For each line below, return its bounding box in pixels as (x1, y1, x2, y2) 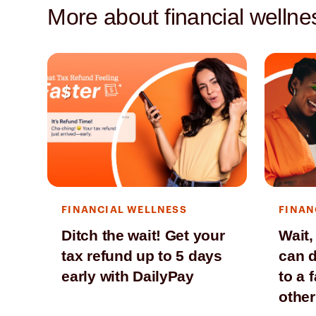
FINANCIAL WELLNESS (61, 205, 187, 215)
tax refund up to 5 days (61, 247, 222, 264)
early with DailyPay (61, 267, 194, 284)
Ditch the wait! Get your (61, 226, 225, 243)
